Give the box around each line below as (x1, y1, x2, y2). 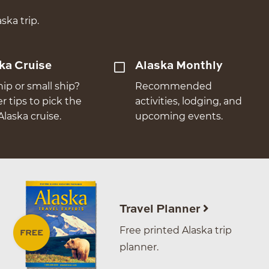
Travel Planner (119, 204, 203, 216)
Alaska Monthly (134, 60, 223, 72)
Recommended (134, 80, 212, 92)
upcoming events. (134, 110, 223, 122)
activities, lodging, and (134, 95, 242, 107)
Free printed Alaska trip (119, 225, 232, 237)
